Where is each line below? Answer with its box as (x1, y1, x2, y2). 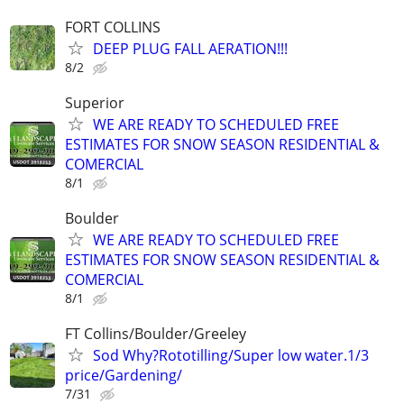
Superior (65, 93, 124, 113)
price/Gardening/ (65, 365, 182, 386)
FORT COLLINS (65, 16, 161, 37)
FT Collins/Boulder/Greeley (65, 324, 246, 344)
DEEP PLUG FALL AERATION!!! (93, 38, 288, 59)
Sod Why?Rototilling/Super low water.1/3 (93, 345, 369, 366)
